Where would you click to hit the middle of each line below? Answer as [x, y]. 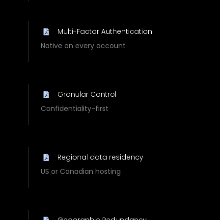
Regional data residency [100, 157]
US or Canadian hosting [81, 171]
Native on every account [83, 45]
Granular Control [87, 94]
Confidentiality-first [74, 108]
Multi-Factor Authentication [105, 31]
